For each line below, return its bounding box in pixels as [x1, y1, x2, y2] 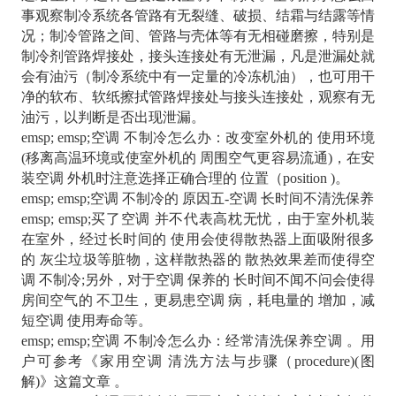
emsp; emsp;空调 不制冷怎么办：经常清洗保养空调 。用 [20, 333, 376, 349]
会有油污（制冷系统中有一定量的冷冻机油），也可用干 [20, 69, 376, 85]
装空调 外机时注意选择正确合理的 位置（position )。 [20, 171, 349, 187]
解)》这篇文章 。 [20, 374, 128, 390]
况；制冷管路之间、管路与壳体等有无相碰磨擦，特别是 [20, 28, 376, 44]
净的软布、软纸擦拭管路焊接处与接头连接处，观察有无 [20, 89, 376, 105]
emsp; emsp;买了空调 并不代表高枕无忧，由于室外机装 [20, 211, 376, 227]
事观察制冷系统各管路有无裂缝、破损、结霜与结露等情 [20, 8, 376, 24]
